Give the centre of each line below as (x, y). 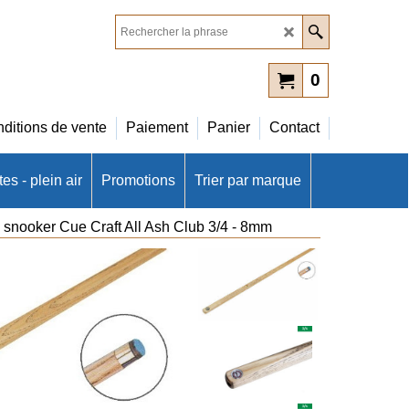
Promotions (138, 180)
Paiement (157, 127)
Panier (229, 127)
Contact (294, 127)
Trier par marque (248, 180)
